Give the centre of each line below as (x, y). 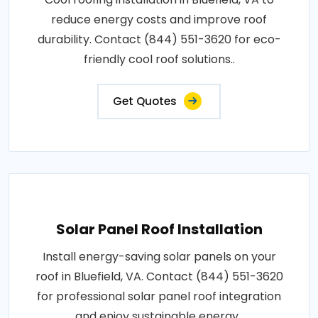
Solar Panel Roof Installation (159, 229)
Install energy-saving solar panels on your (159, 256)
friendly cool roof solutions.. (159, 59)
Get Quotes (145, 101)
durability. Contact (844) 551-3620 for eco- (159, 39)
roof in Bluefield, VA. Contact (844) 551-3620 (159, 276)
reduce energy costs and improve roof (159, 19)
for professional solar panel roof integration (159, 296)
